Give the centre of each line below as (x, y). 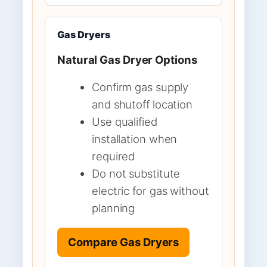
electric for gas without (150, 190)
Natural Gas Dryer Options (127, 60)
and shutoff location (142, 104)
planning (114, 208)
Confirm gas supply (140, 87)
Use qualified (125, 121)
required (114, 156)
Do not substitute (136, 173)
